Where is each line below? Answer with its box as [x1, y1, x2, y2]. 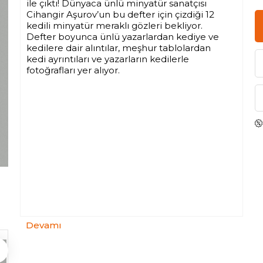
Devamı [26, 220, 62, 231]
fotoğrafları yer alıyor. [26, 65, 120, 76]
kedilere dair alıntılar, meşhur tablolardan [26, 42, 211, 53]
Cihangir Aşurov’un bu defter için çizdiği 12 [26, 9, 214, 20]
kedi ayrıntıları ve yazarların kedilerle [26, 53, 189, 65]
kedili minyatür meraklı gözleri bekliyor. [26, 20, 203, 31]
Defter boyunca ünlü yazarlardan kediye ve [26, 31, 219, 42]
